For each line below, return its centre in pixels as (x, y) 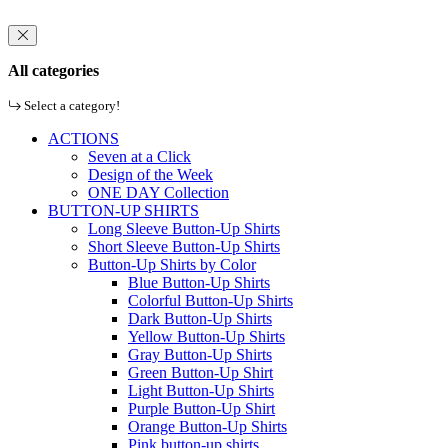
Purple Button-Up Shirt (201, 409)
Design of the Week (150, 175)
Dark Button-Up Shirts (200, 319)
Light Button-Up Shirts (201, 391)
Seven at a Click (139, 157)
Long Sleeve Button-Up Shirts (184, 229)
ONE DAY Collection (158, 193)
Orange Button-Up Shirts (207, 427)
